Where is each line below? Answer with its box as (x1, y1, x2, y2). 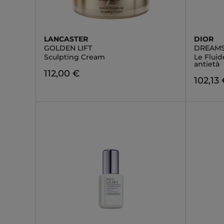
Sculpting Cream (44, 52, 105, 61)
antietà (194, 59, 220, 68)
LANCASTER (44, 34, 88, 43)
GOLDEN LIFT (44, 43, 92, 52)
